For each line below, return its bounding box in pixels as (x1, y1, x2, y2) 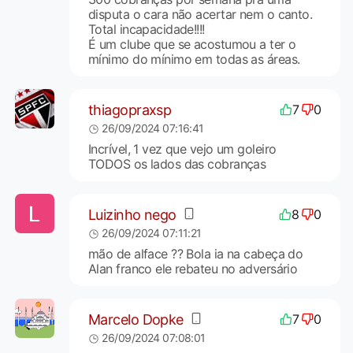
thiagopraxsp (87, 101, 172, 118)
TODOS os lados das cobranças (87, 156, 266, 173)
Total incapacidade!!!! (87, 21, 205, 38)
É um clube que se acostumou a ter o (87, 36, 296, 53)
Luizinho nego (87, 206, 176, 223)
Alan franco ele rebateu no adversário (87, 261, 298, 277)
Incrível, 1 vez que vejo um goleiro (87, 141, 277, 158)
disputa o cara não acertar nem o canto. (87, 6, 313, 23)
